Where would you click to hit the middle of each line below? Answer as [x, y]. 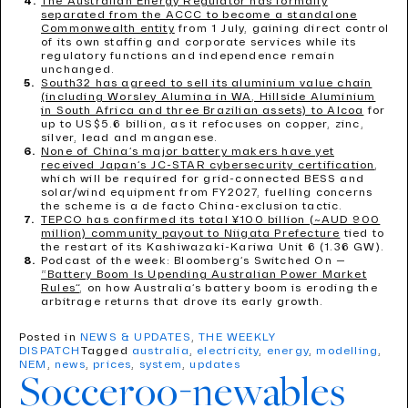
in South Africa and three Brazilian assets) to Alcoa [203, 111]
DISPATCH [50, 351]
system [161, 365]
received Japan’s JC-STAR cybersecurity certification [208, 165]
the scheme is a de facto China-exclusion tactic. [192, 206]
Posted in [50, 337]
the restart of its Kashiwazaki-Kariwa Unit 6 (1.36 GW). [213, 247]
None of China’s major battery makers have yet [188, 152]
